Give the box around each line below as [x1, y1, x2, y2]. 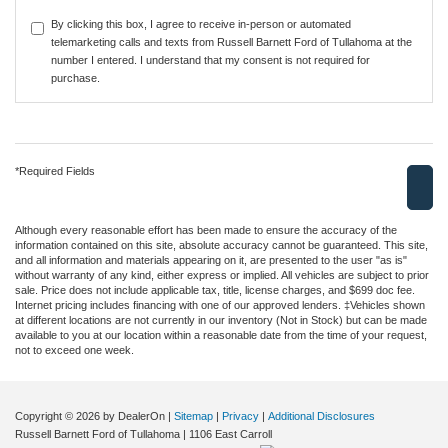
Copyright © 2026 [15, 409, 103, 422]
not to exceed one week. [15, 343, 134, 356]
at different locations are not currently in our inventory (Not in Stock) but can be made [15, 313, 427, 326]
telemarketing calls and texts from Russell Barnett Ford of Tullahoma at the [51, 35, 412, 48]
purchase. [51, 71, 100, 84]
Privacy [222, 409, 259, 422]
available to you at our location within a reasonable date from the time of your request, [15, 328, 427, 341]
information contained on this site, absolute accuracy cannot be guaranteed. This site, [15, 238, 428, 251]
